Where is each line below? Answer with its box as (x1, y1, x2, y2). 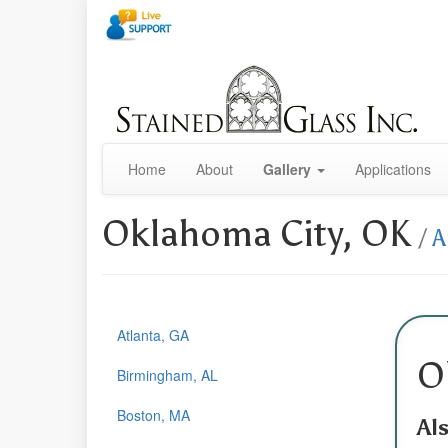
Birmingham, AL (117, 364, 218, 385)
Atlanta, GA (117, 324, 189, 345)
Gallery (263, 158, 311, 179)
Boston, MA (117, 404, 190, 425)
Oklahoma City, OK (102, 211, 419, 256)
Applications (355, 158, 431, 179)
